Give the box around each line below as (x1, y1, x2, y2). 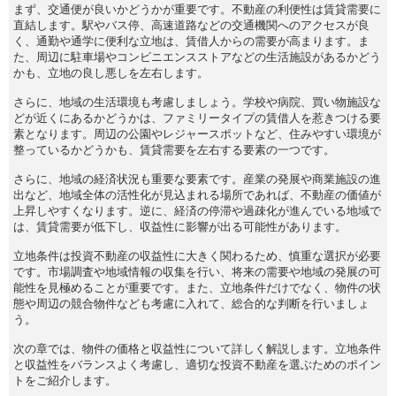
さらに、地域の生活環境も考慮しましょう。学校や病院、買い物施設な (13, 95, 381, 109)
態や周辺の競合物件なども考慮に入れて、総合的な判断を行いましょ (13, 296, 369, 310)
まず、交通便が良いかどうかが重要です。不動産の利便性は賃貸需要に (13, 2, 381, 16)
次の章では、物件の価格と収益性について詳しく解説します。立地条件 (13, 341, 381, 355)
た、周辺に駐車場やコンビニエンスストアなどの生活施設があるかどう (13, 49, 381, 64)
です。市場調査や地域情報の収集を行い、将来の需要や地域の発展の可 (13, 264, 381, 278)
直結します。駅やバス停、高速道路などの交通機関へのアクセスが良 (13, 18, 369, 32)
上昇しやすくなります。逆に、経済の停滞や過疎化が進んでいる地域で (13, 203, 381, 217)
